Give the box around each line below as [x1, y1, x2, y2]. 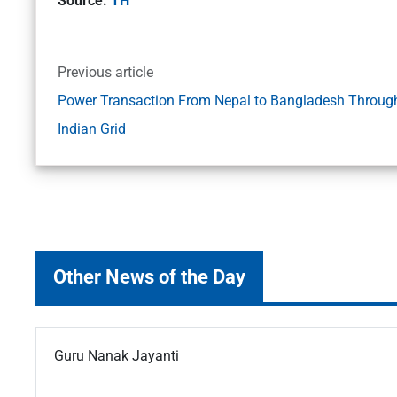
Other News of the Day [53, 265, 245, 289]
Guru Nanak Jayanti [54, 347, 179, 365]
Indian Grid [58, 121, 129, 138]
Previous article [58, 64, 153, 82]
